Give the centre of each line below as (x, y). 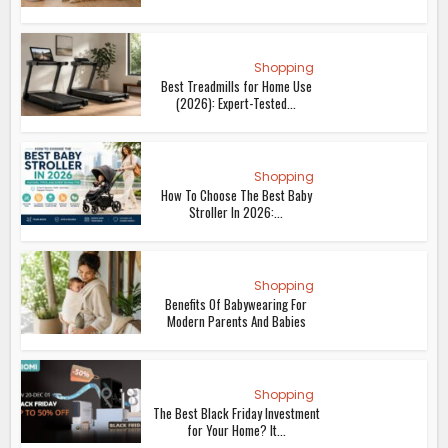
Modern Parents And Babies (236, 321)
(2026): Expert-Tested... (236, 103)
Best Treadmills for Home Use (236, 86)
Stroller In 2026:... (236, 212)
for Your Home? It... (236, 430)
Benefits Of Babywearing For (236, 304)
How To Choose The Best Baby (236, 195)
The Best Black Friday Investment (236, 413)
